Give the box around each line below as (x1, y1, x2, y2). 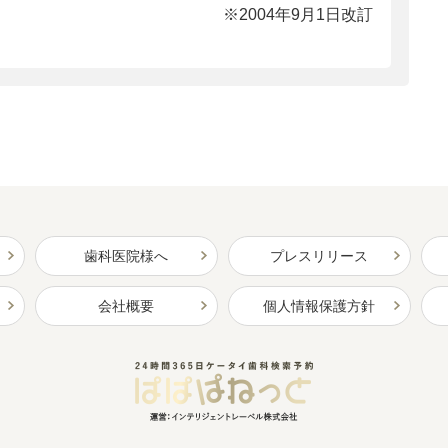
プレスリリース (270, 247, 368, 264)
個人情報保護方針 (263, 297, 375, 314)
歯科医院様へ (84, 247, 168, 264)
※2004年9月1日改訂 (223, 5, 373, 23)
